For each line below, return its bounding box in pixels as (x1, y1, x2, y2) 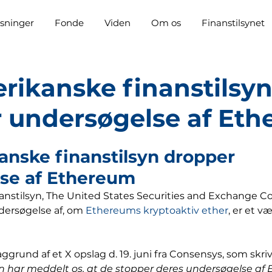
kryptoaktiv (143, 205, 199, 216)
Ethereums (86, 205, 141, 216)
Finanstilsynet (201, 17, 265, 29)
